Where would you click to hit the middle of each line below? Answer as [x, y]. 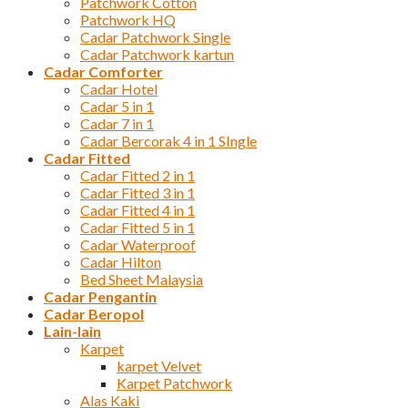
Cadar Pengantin [100, 297]
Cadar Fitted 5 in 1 [138, 228]
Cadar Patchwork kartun [157, 55]
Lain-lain [72, 331]
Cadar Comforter [103, 72]
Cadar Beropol [94, 314]
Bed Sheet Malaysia [142, 280]
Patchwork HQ [128, 20]
